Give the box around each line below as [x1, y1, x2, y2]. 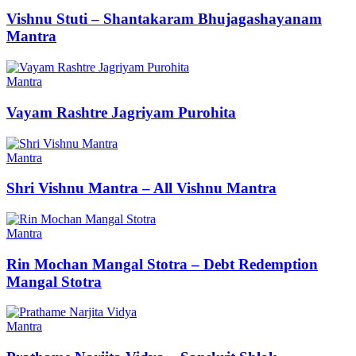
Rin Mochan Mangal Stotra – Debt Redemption [6, 255, 318, 273]
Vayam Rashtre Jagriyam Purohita [6, 103, 236, 121]
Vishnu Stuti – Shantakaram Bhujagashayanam [6, 10, 322, 28]
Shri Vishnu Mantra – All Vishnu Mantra [6, 180, 277, 197]
